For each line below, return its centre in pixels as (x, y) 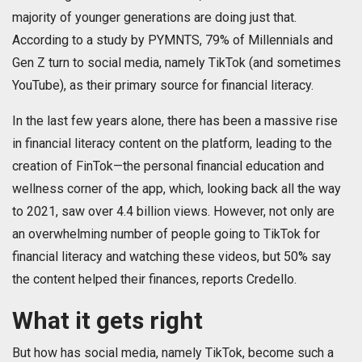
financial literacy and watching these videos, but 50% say (172, 257)
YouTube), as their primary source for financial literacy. (163, 86)
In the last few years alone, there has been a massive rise (175, 121)
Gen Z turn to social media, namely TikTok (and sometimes (177, 63)
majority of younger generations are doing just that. (154, 18)
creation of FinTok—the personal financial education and (168, 166)
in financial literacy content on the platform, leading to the (172, 144)
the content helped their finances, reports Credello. (154, 280)
